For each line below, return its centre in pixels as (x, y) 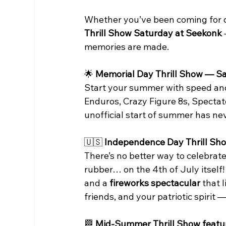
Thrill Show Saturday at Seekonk (153, 33)
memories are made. (127, 47)
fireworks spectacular (155, 183)
